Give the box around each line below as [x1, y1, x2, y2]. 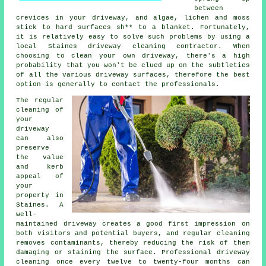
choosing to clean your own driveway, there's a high [16, 52, 250, 60]
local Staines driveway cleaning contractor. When [16, 43, 250, 50]
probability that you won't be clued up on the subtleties [16, 62, 250, 69]
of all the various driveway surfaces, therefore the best [16, 71, 250, 79]
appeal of [16, 173, 64, 180]
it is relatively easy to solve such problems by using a [16, 33, 250, 41]
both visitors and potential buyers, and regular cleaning [16, 230, 250, 237]
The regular [16, 97, 64, 104]
